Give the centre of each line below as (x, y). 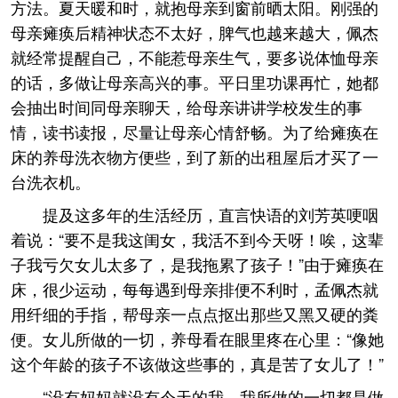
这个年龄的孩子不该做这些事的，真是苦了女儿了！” (197, 363)
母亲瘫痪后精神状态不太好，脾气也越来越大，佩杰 (195, 32)
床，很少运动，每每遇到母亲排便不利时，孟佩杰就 (195, 289)
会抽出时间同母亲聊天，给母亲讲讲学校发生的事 (187, 107)
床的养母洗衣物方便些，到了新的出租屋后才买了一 (195, 156)
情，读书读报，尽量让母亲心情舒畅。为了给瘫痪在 (195, 131)
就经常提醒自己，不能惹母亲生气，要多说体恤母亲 (195, 57)
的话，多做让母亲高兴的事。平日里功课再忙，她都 (195, 82)
